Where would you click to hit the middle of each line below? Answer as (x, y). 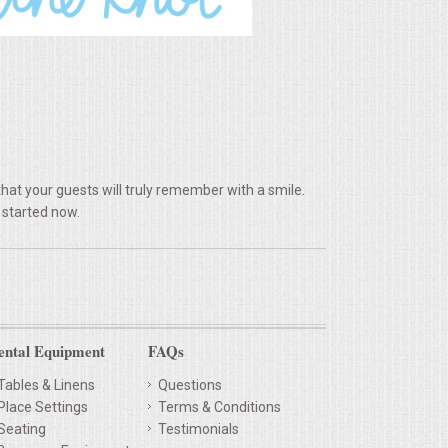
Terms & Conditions (219, 406)
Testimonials (198, 428)
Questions (190, 384)
